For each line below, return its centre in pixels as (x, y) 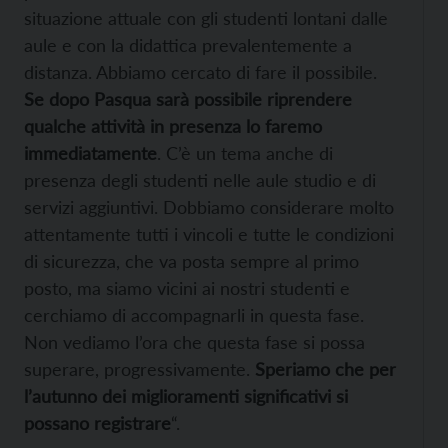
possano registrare (97, 423)
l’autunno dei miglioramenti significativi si (186, 396)
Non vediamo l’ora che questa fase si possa (194, 342)
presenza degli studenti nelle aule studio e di (200, 180)
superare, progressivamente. (139, 369)
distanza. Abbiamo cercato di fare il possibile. (200, 72)
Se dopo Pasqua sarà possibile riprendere (188, 99)
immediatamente (90, 153)
